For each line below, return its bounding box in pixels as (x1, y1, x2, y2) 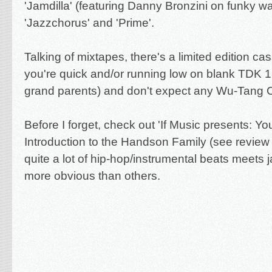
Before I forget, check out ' (24, 118, 160, 131)
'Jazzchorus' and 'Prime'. (24, 16, 154, 29)
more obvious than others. (24, 169, 160, 182)
